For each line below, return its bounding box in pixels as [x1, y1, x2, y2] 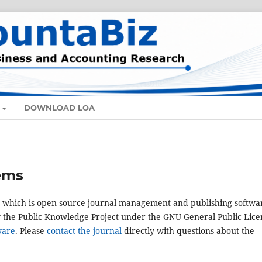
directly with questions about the [122, 225, 254, 237]
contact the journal [47, 225, 122, 237]
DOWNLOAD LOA [24, 103, 95, 113]
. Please [15, 225, 47, 237]
